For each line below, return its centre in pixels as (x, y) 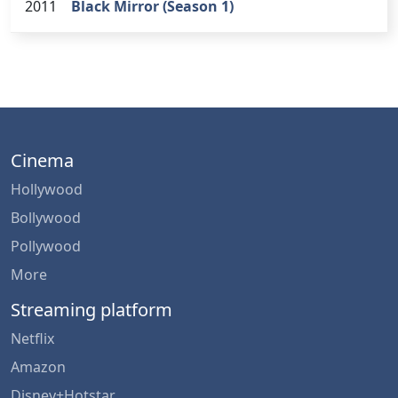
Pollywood (46, 246)
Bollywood (46, 217)
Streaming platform (92, 309)
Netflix (32, 338)
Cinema (42, 160)
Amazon (38, 366)
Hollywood (47, 189)
